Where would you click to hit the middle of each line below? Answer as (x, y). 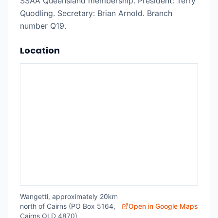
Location (40, 50)
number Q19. (43, 26)
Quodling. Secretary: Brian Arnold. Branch (96, 13)
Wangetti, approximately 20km (69, 196)
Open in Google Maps (163, 206)
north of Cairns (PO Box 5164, (68, 206)
